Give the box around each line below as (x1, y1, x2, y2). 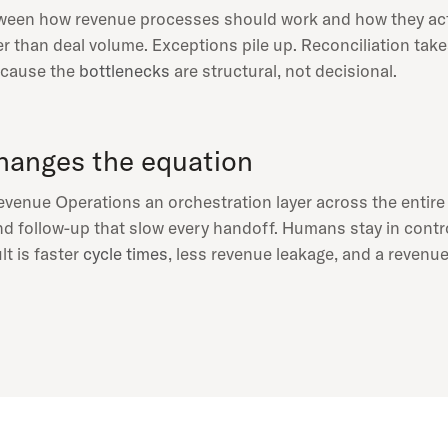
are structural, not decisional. (170, 60, 397, 81)
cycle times (83, 243, 168, 264)
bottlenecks (79, 60, 170, 81)
